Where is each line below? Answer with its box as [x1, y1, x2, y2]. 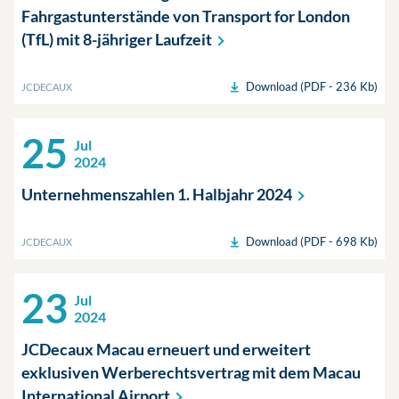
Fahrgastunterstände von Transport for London [21, 6, 350, 26]
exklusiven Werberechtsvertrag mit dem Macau [21, 362, 361, 382]
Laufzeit [155, 29, 212, 49]
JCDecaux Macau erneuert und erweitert [21, 339, 311, 359]
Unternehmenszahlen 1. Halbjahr [21, 184, 256, 204]
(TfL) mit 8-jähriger [21, 29, 155, 49]
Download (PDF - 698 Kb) [246, 234, 378, 248]
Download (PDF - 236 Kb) [246, 79, 378, 94]
